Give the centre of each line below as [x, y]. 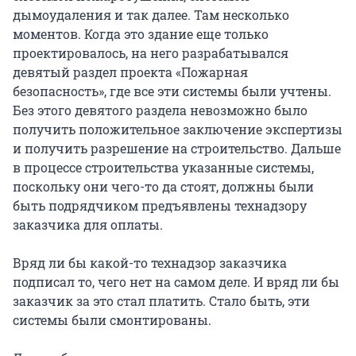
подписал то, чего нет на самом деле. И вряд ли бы [176, 282]
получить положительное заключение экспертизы [178, 130]
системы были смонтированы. [112, 320]
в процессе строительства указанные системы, [163, 168]
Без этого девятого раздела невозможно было [160, 110]
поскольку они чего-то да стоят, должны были [163, 187]
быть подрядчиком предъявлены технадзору [160, 206]
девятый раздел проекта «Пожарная [130, 72]
